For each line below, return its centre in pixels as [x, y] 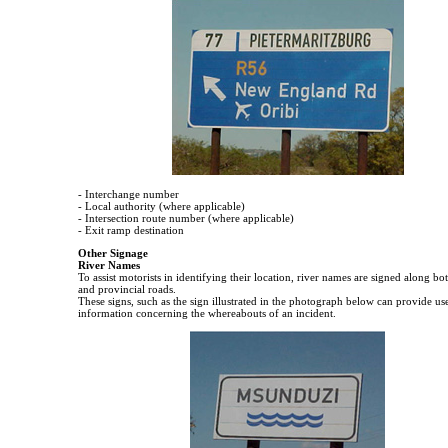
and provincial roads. [127, 289]
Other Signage [113, 253]
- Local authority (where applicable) [161, 206]
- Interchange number [128, 194]
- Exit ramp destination [131, 230]
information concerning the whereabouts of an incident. [207, 313]
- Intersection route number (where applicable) [186, 218]
